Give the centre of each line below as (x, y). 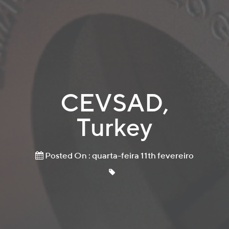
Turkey (114, 127)
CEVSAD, (114, 102)
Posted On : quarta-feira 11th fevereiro (119, 155)
